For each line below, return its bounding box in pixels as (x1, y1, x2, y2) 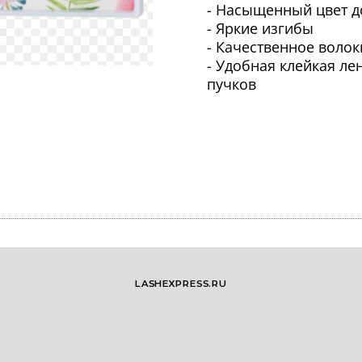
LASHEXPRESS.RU (135, 277, 227, 289)
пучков (207, 74, 256, 94)
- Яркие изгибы (207, 18, 314, 38)
